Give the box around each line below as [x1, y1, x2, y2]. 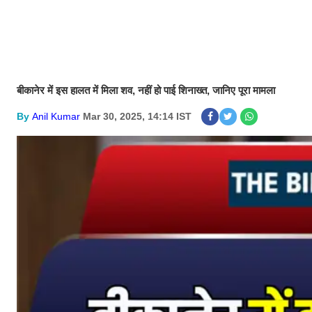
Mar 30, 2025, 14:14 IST [83, 111, 192, 122]
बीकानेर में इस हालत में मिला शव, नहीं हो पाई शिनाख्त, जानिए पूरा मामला [17, 84, 275, 96]
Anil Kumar [32, 111, 80, 122]
